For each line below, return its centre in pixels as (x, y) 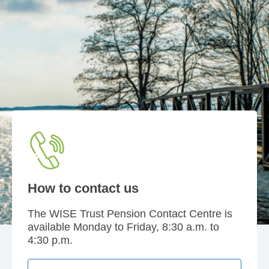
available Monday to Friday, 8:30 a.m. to (123, 227)
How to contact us (83, 189)
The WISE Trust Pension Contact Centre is (130, 214)
